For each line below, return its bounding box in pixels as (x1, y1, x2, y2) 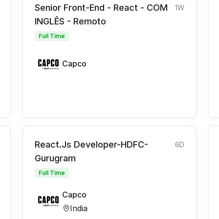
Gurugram (35, 153, 76, 164)
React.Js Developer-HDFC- (35, 139, 148, 150)
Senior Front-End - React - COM (35, 2, 168, 13)
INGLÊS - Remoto (35, 16, 106, 27)
